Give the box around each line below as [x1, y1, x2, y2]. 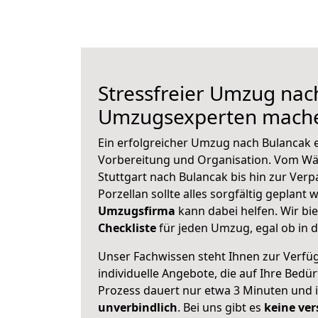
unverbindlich [98, 300, 177, 315]
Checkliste [98, 220, 156, 236]
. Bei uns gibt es [177, 300, 264, 315]
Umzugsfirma [98, 203, 175, 219]
